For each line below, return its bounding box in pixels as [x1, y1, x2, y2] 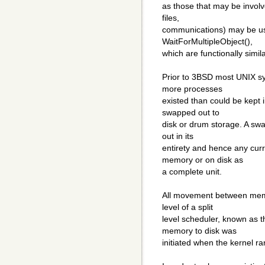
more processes [162, 84, 222, 94]
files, [162, 13, 179, 23]
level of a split [162, 202, 213, 212]
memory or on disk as [162, 155, 243, 165]
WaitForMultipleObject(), [162, 37, 253, 47]
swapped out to [162, 108, 219, 118]
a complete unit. [162, 167, 222, 177]
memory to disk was [162, 226, 237, 236]
